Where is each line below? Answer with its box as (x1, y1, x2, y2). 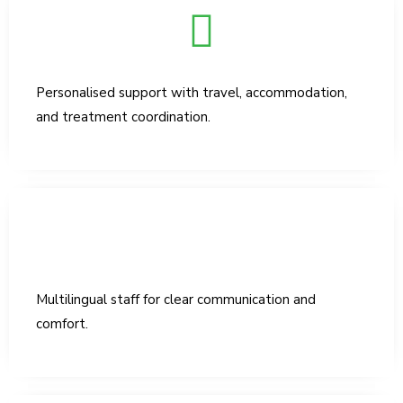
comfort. (36, 315, 88, 334)
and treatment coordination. (36, 108, 210, 127)
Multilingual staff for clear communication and (36, 291, 316, 309)
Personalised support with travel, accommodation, (36, 84, 347, 103)
